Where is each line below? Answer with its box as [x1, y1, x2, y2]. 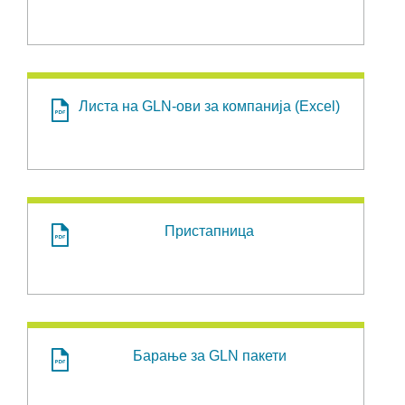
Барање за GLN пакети [132, 348, 287, 363]
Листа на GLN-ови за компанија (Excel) [79, 99, 340, 114]
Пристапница [165, 223, 254, 239]
